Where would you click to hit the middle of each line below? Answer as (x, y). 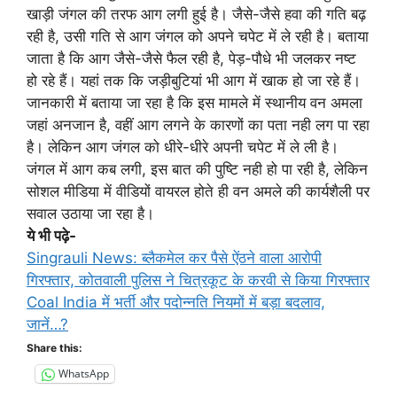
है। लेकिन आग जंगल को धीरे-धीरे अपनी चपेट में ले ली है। (183, 147)
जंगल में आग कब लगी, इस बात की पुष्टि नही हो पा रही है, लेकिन (197, 169)
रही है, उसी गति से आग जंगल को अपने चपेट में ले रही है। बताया (198, 36)
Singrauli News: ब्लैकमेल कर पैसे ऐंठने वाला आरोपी (174, 257)
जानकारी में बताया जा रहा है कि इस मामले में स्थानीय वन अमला (195, 102)
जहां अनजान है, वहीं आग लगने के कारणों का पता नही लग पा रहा (198, 125)
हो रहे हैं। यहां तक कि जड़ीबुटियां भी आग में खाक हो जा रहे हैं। (194, 80)
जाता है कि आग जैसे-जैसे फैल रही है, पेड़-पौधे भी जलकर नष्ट (191, 58)
